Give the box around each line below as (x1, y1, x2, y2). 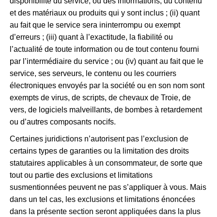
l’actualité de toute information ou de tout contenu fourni (10, 45, 199, 53)
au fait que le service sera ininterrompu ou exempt (10, 21, 180, 29)
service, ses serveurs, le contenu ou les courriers (10, 69, 176, 77)
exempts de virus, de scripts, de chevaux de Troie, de (10, 93, 191, 102)
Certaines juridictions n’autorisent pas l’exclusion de (10, 135, 188, 143)
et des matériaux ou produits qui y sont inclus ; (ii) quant (10, 9, 200, 17)
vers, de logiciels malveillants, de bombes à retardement (10, 106, 202, 114)
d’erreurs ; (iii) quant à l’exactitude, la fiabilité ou (10, 33, 173, 41)
